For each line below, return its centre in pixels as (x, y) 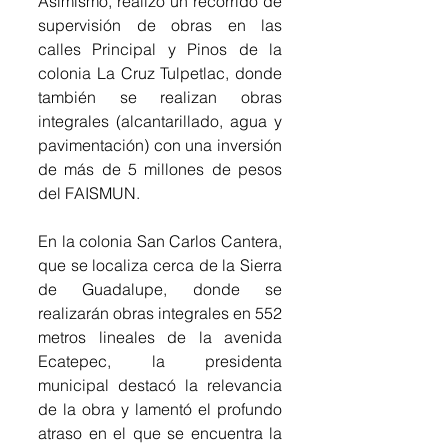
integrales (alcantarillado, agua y (160, 120)
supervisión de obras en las (160, 24)
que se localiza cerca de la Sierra (160, 264)
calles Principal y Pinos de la (160, 48)
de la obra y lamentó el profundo (160, 408)
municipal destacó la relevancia (160, 384)
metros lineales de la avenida (160, 336)
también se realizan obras (160, 96)
